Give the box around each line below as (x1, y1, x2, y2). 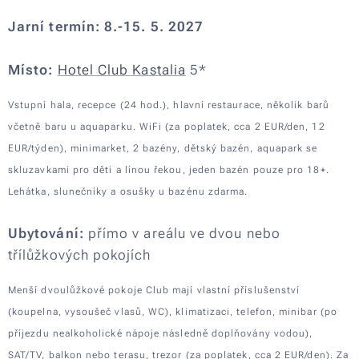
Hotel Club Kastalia (57, 61, 186, 78)
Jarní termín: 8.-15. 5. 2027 (8, 18, 204, 34)
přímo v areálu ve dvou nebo (83, 224, 280, 241)
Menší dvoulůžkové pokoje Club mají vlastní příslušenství (8, 284, 301, 296)
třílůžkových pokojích (8, 246, 151, 263)
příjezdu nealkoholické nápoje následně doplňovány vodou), (8, 327, 313, 339)
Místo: (8, 61, 54, 78)
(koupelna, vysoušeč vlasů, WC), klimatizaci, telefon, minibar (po (8, 305, 337, 317)
